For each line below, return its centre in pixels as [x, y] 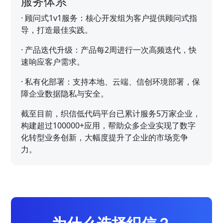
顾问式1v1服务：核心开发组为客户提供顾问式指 [111, 18]
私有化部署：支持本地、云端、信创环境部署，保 [113, 81]
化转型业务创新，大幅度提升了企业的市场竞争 [105, 137]
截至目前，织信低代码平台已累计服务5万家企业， [111, 113]
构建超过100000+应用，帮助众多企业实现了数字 [109, 125]
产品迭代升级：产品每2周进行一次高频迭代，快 [111, 50]
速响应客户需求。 [53, 61]
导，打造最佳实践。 [57, 30]
